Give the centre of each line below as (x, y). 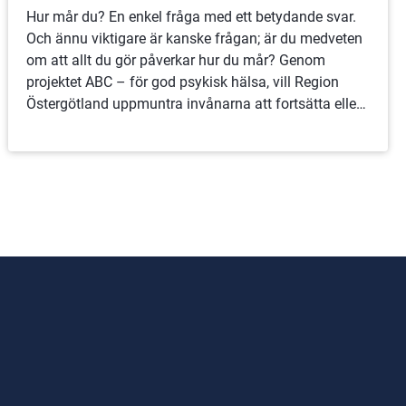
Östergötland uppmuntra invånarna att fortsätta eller (194, 103)
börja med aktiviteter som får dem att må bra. (171, 125)
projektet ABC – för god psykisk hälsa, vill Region (183, 82)
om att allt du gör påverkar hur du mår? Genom (176, 60)
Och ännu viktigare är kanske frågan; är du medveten (195, 38)
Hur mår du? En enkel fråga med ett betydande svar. (192, 16)
